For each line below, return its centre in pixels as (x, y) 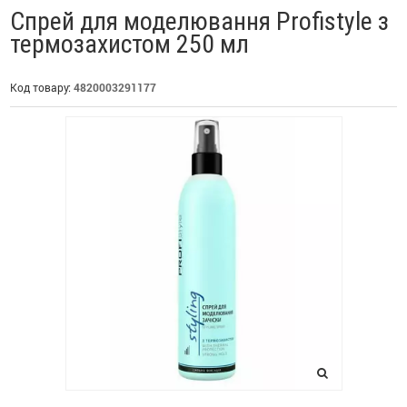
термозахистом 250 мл (129, 44)
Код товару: (42, 87)
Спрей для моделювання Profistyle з (199, 21)
